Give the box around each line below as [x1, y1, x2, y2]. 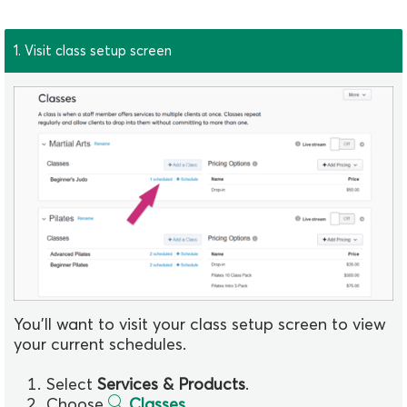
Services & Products [97, 372, 245, 394]
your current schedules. [14, 333, 186, 354]
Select [46, 372, 97, 394]
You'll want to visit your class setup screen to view [14, 313, 386, 334]
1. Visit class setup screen [14, 42, 172, 60]
